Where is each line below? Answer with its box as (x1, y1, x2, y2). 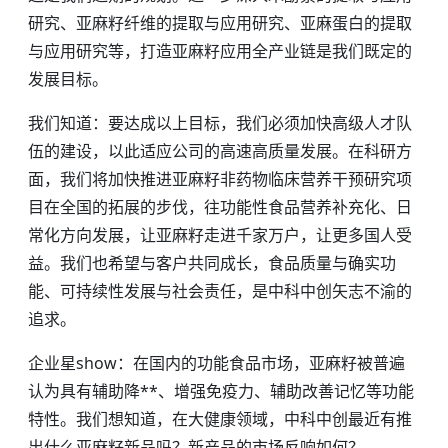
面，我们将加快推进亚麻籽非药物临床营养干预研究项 (28, 168, 412, 190)
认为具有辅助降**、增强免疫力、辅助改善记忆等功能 (28, 380, 414, 402)
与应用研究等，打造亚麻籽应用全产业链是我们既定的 (28, 40, 412, 62)
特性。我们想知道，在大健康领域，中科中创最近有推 (28, 408, 412, 430)
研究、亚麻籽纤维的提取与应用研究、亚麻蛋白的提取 (28, 12, 412, 34)
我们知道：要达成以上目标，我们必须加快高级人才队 (28, 112, 412, 134)
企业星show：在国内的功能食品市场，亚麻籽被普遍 (28, 352, 405, 374)
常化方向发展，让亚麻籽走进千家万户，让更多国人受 (28, 224, 412, 246)
